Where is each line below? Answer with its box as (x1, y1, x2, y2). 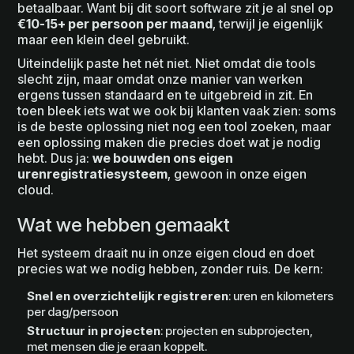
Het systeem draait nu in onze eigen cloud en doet (17, 245, 315, 262)
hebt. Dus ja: (17, 150, 93, 167)
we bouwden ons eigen (92, 150, 234, 167)
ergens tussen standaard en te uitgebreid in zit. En (17, 87, 314, 104)
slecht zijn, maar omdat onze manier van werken (17, 71, 303, 88)
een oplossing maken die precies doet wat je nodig (17, 134, 322, 151)
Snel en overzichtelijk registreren (27, 288, 229, 304)
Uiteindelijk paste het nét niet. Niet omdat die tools (17, 55, 316, 72)
